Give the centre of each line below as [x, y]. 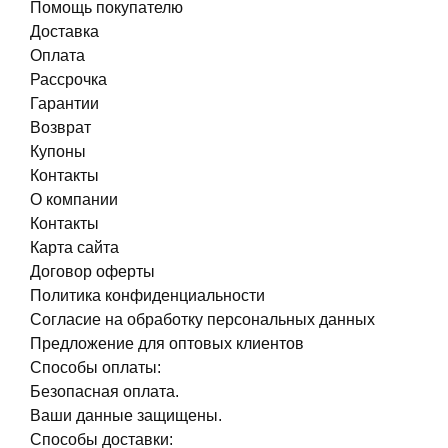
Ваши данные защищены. [126, 415]
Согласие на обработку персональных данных [202, 319]
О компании [74, 199]
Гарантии [64, 103]
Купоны [58, 151]
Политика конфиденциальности [147, 295]
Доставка [64, 31]
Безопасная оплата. [104, 391]
